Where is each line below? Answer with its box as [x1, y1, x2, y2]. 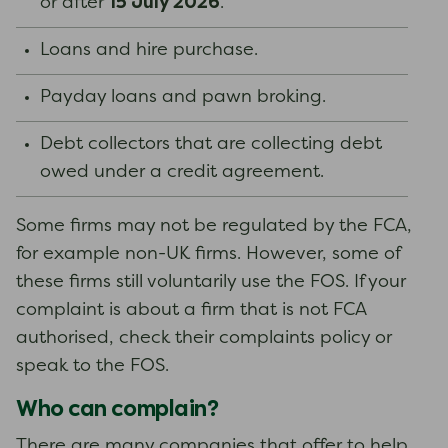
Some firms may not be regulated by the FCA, [16, 218, 412, 235]
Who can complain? [16, 396, 219, 421]
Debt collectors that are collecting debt [40, 136, 382, 153]
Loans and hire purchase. [40, 42, 258, 59]
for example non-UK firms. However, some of [16, 246, 400, 263]
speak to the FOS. [16, 358, 169, 375]
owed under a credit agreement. [40, 164, 324, 181]
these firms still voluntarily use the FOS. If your [16, 274, 406, 291]
